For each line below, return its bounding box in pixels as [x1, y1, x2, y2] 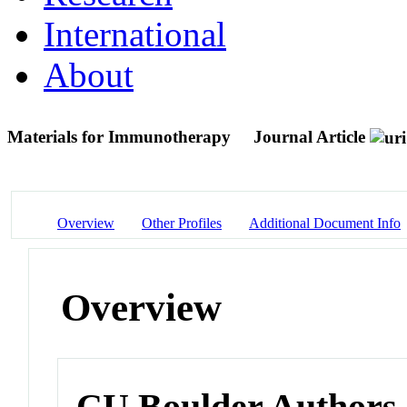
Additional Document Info [249, 214, 401, 231]
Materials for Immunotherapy [7, 126, 235, 146]
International [44, 14, 226, 54]
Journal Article [253, 126, 365, 146]
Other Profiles [142, 214, 222, 231]
